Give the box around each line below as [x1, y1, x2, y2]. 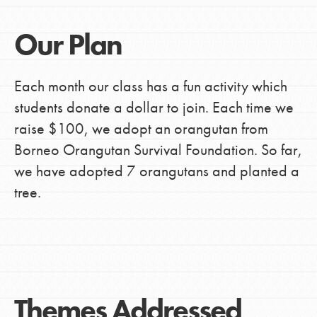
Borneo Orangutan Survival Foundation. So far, [13, 139, 302, 161]
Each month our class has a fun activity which [13, 76, 287, 97]
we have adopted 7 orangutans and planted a [13, 161, 299, 182]
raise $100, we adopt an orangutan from [13, 118, 268, 139]
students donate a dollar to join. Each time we [13, 97, 294, 118]
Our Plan [13, 25, 122, 64]
